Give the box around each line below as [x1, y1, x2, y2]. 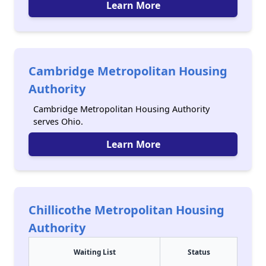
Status [187, 247, 210, 256]
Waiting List [73, 247, 116, 256]
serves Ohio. [33, 116, 83, 127]
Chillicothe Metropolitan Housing [28, 202, 224, 218]
